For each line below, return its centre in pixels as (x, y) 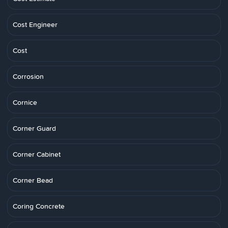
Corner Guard (34, 128)
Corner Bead (33, 180)
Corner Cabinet (37, 154)
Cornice (25, 102)
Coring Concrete (39, 206)
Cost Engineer (35, 24)
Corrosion (28, 76)
